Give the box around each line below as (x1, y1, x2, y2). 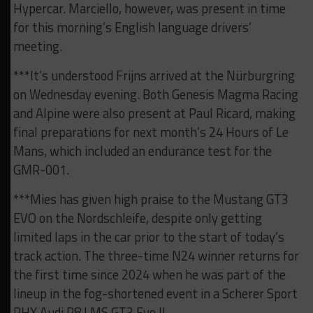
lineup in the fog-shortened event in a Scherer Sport (13, 284, 298, 304)
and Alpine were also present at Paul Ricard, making (13, 103, 296, 124)
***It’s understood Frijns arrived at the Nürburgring (13, 66, 295, 86)
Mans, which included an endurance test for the (13, 141, 272, 161)
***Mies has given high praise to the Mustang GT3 (13, 189, 289, 210)
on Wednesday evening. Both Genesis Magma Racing (13, 85, 298, 105)
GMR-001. (13, 160, 69, 180)
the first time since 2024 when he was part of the (13, 265, 286, 285)
